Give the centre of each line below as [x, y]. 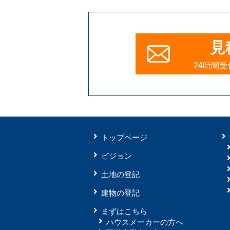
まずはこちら [124, 211]
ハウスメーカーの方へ [145, 222]
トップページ [124, 137]
